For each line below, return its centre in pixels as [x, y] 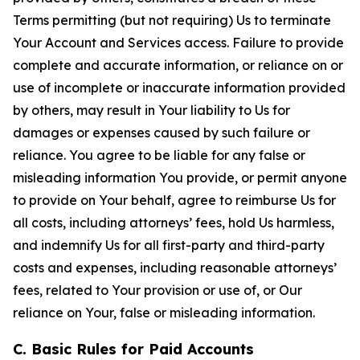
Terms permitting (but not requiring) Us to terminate [172, 20]
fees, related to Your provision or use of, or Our [157, 290]
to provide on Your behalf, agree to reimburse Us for [174, 200]
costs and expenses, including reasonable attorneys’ [175, 268]
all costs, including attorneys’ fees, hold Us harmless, [174, 223]
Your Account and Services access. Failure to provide [178, 43]
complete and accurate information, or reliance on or [178, 65]
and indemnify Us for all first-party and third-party [169, 245]
